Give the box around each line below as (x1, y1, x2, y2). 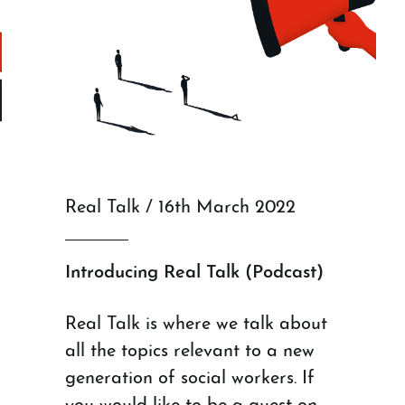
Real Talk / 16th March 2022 (64, 198, 296, 217)
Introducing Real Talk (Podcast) (64, 263, 324, 282)
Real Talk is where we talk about (64, 315, 327, 334)
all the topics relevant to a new (64, 342, 315, 361)
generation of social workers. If (64, 369, 315, 388)
